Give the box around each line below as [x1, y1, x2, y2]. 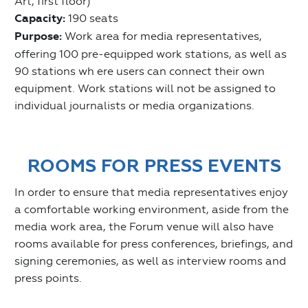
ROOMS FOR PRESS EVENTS [27, 154, 281, 177]
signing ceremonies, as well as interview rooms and [14, 254, 286, 267]
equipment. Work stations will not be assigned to [14, 81, 276, 95]
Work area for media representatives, [62, 29, 262, 43]
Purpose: [14, 29, 62, 43]
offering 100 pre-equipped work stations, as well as [14, 47, 287, 60]
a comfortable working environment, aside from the [14, 202, 289, 216]
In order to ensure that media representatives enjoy [14, 185, 288, 199]
